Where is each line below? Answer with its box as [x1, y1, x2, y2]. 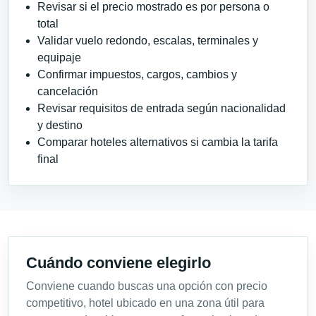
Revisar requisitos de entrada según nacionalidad [37, 102, 286, 115]
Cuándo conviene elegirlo [26, 254, 211, 272]
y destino [37, 119, 83, 132]
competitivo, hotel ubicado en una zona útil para [26, 297, 265, 310]
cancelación [37, 85, 98, 98]
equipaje [37, 51, 81, 64]
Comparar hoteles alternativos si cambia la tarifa [37, 136, 278, 149]
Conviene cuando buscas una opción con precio [26, 280, 267, 293]
